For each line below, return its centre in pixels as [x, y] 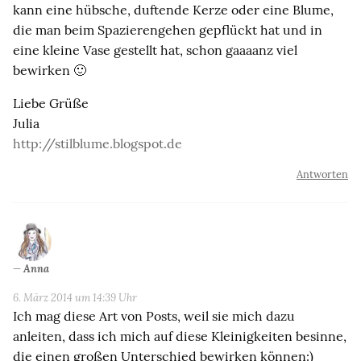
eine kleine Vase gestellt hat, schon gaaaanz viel [155, 50]
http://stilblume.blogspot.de [98, 143]
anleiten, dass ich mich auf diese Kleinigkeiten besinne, [180, 336]
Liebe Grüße [51, 103]
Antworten [322, 174]
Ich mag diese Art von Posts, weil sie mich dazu [154, 315]
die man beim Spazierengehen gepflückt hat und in [168, 29]
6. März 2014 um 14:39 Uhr [75, 297]
